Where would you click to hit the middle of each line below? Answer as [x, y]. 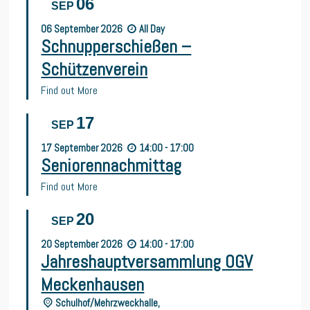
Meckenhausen [93, 284]
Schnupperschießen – [116, 46]
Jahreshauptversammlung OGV [147, 262]
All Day [152, 28]
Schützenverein [94, 69]
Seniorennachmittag [111, 165]
